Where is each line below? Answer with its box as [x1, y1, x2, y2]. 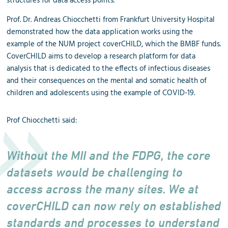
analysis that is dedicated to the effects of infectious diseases [7, 62, 211, 75]
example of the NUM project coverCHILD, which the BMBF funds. [7, 38, 221, 50]
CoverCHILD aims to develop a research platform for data [7, 50, 196, 63]
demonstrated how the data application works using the [7, 25, 193, 38]
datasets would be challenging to [7, 164, 183, 180]
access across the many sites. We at [7, 181, 199, 196]
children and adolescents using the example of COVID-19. [7, 87, 195, 99]
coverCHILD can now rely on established [7, 198, 221, 213]
